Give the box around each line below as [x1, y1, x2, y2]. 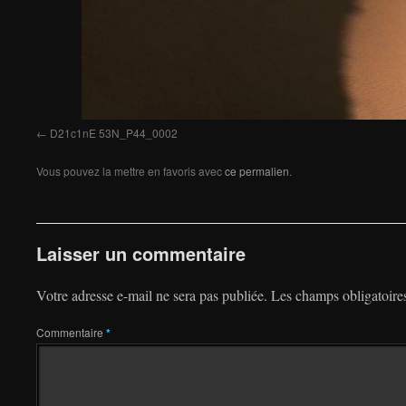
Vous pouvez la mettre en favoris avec [36, 162, 225, 179]
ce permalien [225, 162, 289, 179]
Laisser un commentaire [36, 239, 246, 266]
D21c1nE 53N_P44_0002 [50, 124, 178, 140]
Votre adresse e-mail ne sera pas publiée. [36, 285, 267, 304]
